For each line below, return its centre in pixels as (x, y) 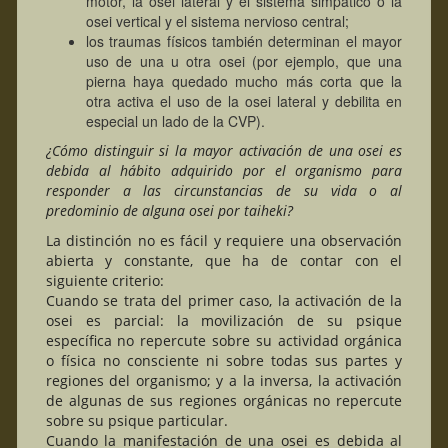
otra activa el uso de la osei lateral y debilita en (244, 100)
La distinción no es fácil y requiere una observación (224, 240)
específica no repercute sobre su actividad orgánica (224, 340)
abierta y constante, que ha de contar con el (224, 260)
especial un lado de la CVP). (175, 120)
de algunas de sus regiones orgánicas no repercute (224, 400)
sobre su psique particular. (136, 420)
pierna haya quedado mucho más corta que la (244, 80)
